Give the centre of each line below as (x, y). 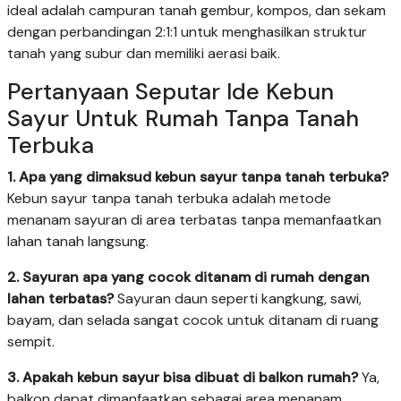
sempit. (31, 342)
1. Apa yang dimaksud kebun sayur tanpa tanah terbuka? (198, 177)
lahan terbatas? (60, 299)
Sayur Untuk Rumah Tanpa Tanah (183, 119)
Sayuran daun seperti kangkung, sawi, (238, 299)
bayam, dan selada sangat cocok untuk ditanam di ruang (193, 320)
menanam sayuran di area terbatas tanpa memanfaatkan (194, 220)
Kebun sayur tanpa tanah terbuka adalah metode (169, 199)
